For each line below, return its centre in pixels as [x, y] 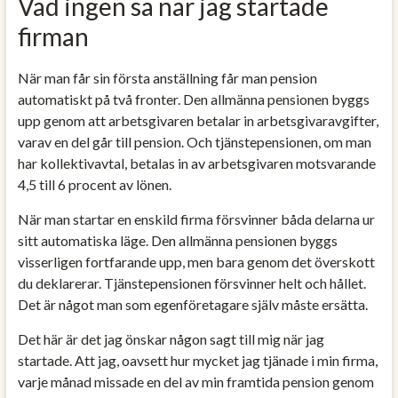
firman [53, 36]
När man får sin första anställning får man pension [167, 77]
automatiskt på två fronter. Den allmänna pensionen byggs [193, 99]
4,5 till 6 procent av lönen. [94, 184]
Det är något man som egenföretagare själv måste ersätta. [192, 304]
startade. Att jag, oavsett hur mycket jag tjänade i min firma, [197, 360]
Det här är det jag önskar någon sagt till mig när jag [171, 338]
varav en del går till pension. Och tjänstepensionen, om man [194, 141]
